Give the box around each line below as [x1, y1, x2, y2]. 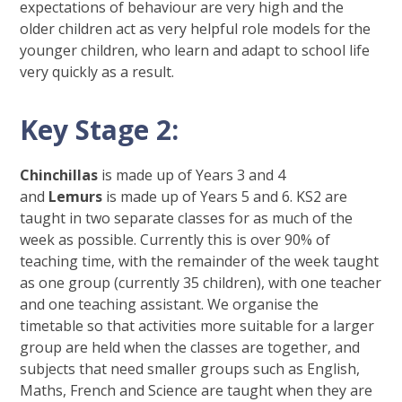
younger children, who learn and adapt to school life [20, 40, 371, 61]
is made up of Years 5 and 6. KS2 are [106, 187, 348, 207]
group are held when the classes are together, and [20, 337, 361, 358]
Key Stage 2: [20, 111, 179, 149]
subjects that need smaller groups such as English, [20, 359, 361, 380]
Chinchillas [20, 165, 102, 186]
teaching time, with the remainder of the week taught [20, 251, 380, 272]
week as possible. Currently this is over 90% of [20, 230, 331, 250]
